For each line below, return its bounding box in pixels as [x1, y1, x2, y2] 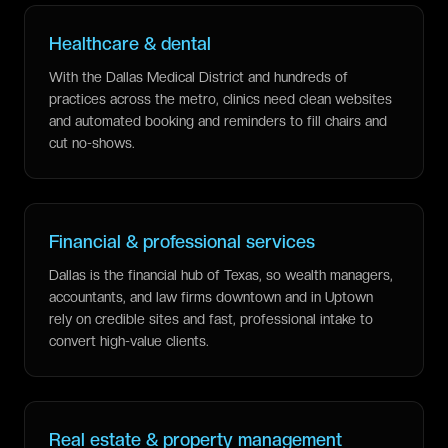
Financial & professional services [49, 231, 315, 252]
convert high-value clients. [49, 333, 209, 349]
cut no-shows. [49, 135, 135, 151]
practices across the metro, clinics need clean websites [49, 91, 392, 107]
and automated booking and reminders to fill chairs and [49, 113, 387, 129]
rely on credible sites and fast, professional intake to [49, 311, 373, 327]
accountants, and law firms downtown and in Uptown [49, 289, 373, 305]
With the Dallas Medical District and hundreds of [49, 69, 348, 85]
